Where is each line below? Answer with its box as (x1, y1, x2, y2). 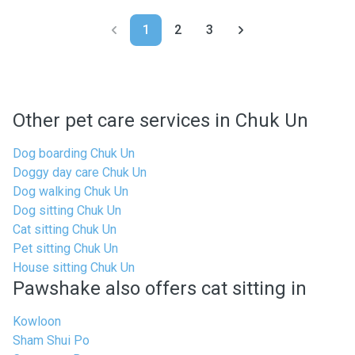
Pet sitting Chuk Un (13, 241, 118, 256)
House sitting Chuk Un (13, 260, 135, 275)
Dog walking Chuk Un (13, 184, 128, 199)
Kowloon (13, 314, 61, 329)
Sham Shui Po (13, 333, 90, 348)
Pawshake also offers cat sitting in (13, 277, 307, 300)
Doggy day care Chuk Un (13, 165, 147, 180)
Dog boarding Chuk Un (13, 146, 135, 161)
